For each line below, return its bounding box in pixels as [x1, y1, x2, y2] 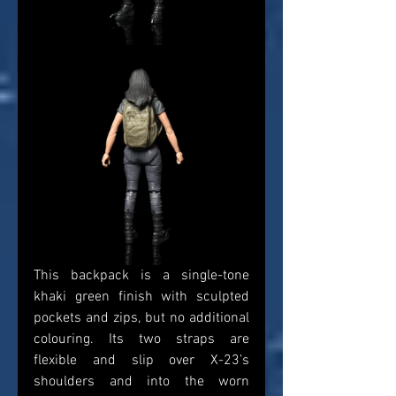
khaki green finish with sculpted [34, 288, 249, 307]
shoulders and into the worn [34, 373, 249, 392]
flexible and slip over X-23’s [34, 352, 249, 370]
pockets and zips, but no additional [34, 309, 249, 328]
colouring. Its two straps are [34, 331, 249, 349]
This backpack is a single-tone [34, 267, 249, 286]
